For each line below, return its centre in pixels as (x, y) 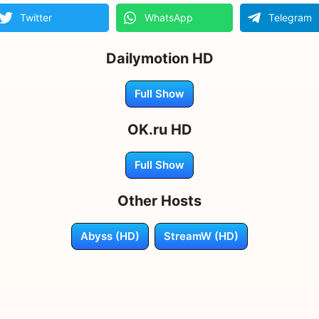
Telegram (290, 17)
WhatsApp (168, 17)
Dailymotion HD (159, 58)
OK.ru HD (159, 129)
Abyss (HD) (110, 236)
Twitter (36, 17)
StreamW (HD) (201, 236)
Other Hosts (159, 200)
